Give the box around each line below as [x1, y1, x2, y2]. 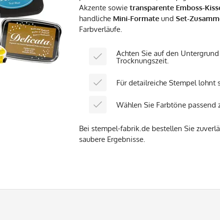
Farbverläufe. [79, 25, 122, 34]
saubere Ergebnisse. [79, 135, 145, 144]
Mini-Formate [113, 14, 159, 23]
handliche [79, 14, 113, 23]
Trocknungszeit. [116, 56, 169, 65]
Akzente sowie [79, 3, 130, 12]
